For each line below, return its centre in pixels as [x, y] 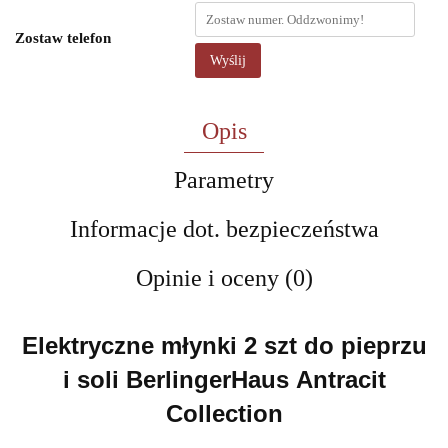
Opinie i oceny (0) [224, 278]
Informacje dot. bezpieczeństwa [224, 229]
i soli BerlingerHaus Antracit [224, 379]
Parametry [224, 180]
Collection [224, 413]
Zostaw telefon [63, 38]
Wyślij [228, 60]
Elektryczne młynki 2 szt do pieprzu [224, 345]
